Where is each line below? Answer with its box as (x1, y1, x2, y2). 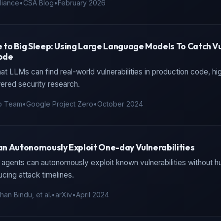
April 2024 (76, 190, 109, 199)
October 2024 (97, 100, 143, 108)
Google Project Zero (26, 100, 93, 108)
